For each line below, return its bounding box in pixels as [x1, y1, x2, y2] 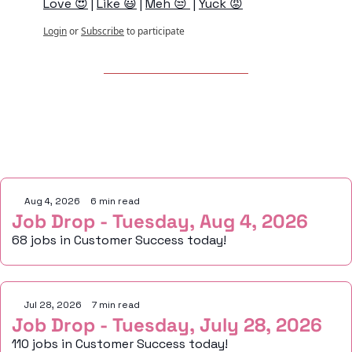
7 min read [92, 299, 140, 312]
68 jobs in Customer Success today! [12, 232, 226, 249]
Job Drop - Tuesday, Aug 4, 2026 [12, 209, 308, 234]
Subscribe [81, 24, 124, 38]
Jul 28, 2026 [24, 299, 82, 312]
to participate [126, 24, 185, 38]
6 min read [90, 195, 140, 208]
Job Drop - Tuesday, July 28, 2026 [12, 313, 322, 338]
